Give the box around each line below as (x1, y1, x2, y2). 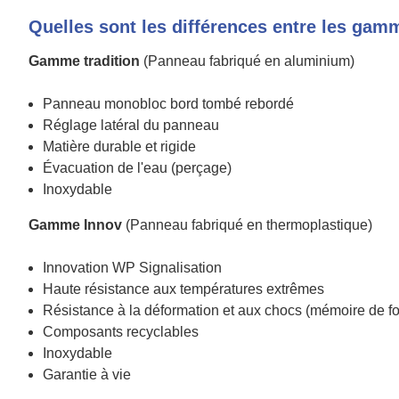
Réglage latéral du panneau (43, 118, 219, 133)
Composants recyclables (43, 324, 199, 339)
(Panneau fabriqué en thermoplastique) (122, 217, 372, 232)
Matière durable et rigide (43, 139, 196, 154)
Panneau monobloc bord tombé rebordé (43, 96, 294, 111)
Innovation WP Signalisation (43, 260, 222, 275)
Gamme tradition (28, 53, 140, 69)
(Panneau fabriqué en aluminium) (140, 53, 354, 69)
